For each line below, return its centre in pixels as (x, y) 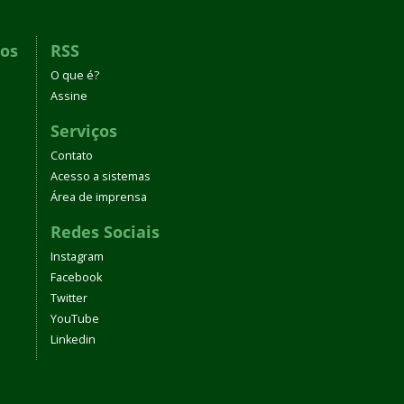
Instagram (77, 257)
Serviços (84, 131)
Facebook (76, 277)
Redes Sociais (105, 232)
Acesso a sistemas (101, 176)
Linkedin (73, 340)
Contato (72, 156)
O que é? (75, 75)
